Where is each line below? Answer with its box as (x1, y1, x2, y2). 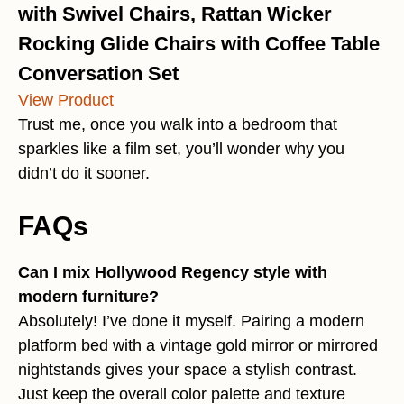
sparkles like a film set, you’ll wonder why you (18, 140, 344, 159)
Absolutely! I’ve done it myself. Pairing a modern (18, 312, 364, 331)
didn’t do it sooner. (18, 164, 150, 183)
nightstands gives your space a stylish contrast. (18, 361, 357, 380)
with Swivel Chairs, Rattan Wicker (18, 3, 332, 26)
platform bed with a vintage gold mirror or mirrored (18, 336, 378, 355)
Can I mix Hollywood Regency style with (18, 263, 327, 282)
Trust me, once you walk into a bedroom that (18, 115, 337, 134)
